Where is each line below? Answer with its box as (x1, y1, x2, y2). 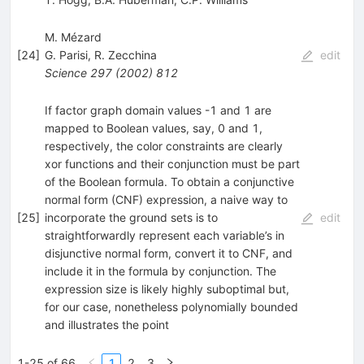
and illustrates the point (44, 317, 169, 331)
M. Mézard (44, 29, 102, 44)
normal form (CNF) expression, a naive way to (44, 192, 288, 206)
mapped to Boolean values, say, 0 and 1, (44, 120, 262, 135)
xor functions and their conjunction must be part (44, 156, 300, 171)
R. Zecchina (93, 47, 157, 62)
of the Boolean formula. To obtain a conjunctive (44, 174, 294, 188)
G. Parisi (44, 47, 88, 62)
